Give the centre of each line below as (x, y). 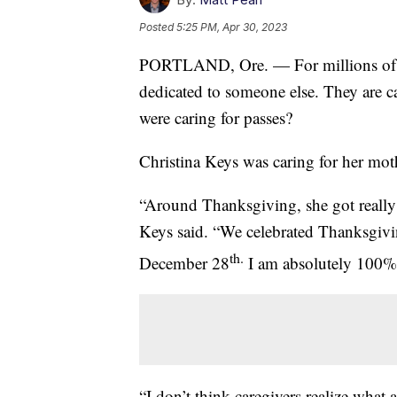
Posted (158, 27)
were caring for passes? (216, 117)
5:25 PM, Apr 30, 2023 (232, 27)
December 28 (184, 262)
